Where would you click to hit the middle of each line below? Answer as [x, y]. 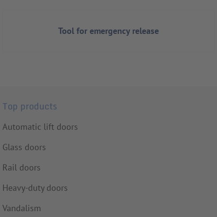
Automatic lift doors [40, 127]
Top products [30, 106]
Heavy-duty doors [35, 188]
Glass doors [24, 147]
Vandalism [22, 208]
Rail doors [22, 168]
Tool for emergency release [108, 31]
